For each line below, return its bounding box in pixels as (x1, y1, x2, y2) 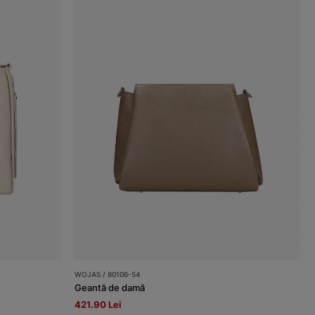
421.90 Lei (75, 298, 122, 310)
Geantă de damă (75, 281, 146, 293)
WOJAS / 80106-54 (75, 269, 141, 278)
